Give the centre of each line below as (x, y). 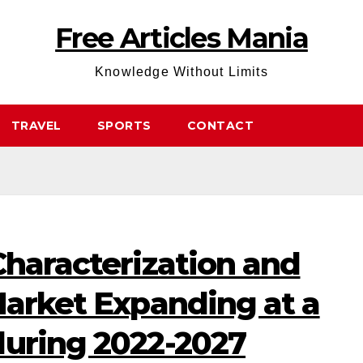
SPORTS (124, 126)
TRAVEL (36, 126)
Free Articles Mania (181, 38)
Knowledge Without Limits (181, 72)
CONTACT (220, 126)
